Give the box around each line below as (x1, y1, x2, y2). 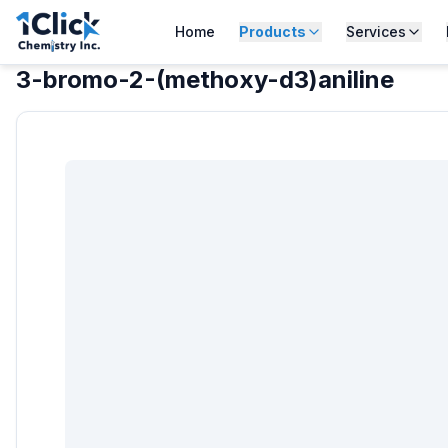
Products (238, 23, 306, 40)
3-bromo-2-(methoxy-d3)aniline (16, 65, 394, 94)
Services (345, 23, 406, 40)
